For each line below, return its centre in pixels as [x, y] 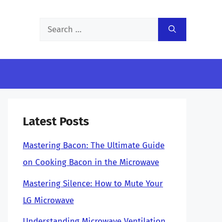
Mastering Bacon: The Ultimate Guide [94, 145]
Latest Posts [56, 121]
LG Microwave [48, 200]
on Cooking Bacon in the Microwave [91, 162]
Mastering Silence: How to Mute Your [93, 183]
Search [52, 26]
